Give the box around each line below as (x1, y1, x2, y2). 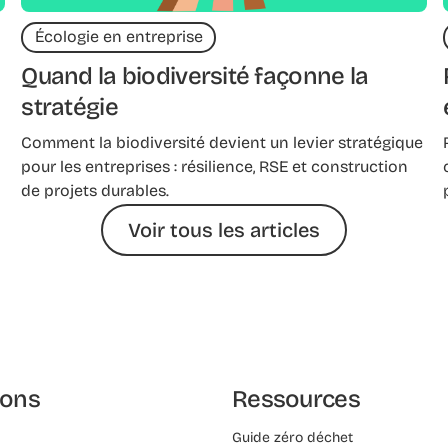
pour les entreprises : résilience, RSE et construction (21, 157, 409, 177)
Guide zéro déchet (232, 428, 353, 446)
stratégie (21, 93, 118, 122)
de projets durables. (21, 181, 170, 201)
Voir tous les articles (128, 217, 320, 242)
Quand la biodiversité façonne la (21, 62, 369, 91)
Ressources (232, 384, 360, 413)
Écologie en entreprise (34, 27, 203, 47)
